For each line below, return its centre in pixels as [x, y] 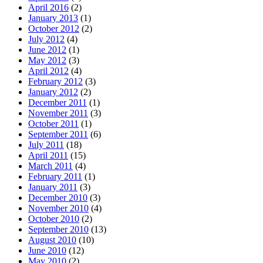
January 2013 [53, 18]
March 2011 [50, 166]
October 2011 [53, 124]
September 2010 [58, 230]
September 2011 [58, 134]
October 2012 [54, 29]
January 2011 [53, 187]
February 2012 [55, 82]
